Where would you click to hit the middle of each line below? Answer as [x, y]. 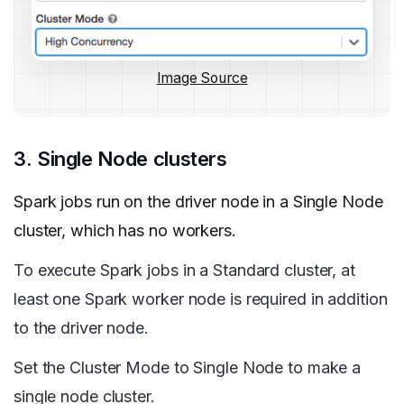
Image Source [202, 78]
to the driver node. [81, 328]
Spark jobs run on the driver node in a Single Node [198, 202]
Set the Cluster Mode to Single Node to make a [188, 368]
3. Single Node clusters [120, 159]
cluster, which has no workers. [125, 231]
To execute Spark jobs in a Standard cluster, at [184, 271]
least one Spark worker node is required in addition [201, 299]
